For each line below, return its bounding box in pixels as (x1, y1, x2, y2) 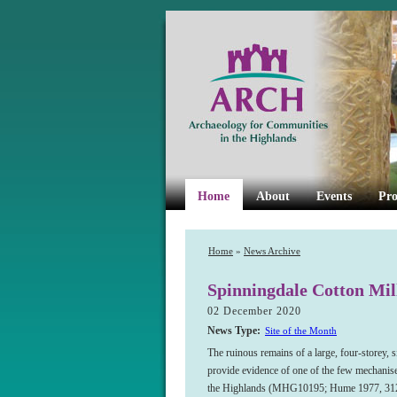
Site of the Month (265, 326, 337, 336)
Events (316, 190, 352, 203)
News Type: (207, 325, 261, 337)
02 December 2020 (207, 306, 301, 317)
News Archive (244, 246, 300, 256)
